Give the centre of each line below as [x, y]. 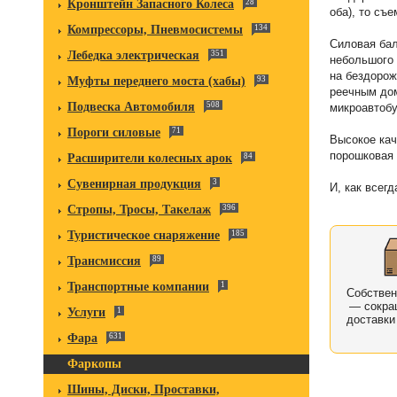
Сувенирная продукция [134, 184]
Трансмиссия [104, 261]
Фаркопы [94, 364]
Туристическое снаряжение [144, 235]
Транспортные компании [138, 287]
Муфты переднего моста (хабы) [156, 81]
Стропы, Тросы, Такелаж [139, 210]
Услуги [86, 312]
